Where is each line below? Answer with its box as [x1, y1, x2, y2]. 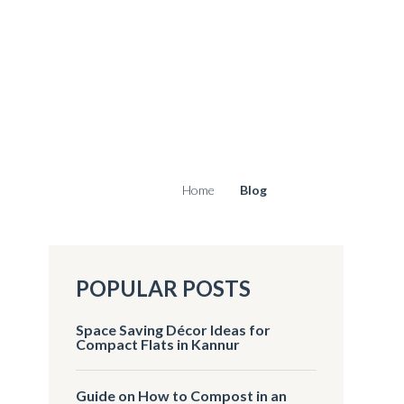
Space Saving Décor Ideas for [76, 320, 271, 338]
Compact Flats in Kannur [76, 335, 241, 353]
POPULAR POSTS [76, 274, 252, 301]
